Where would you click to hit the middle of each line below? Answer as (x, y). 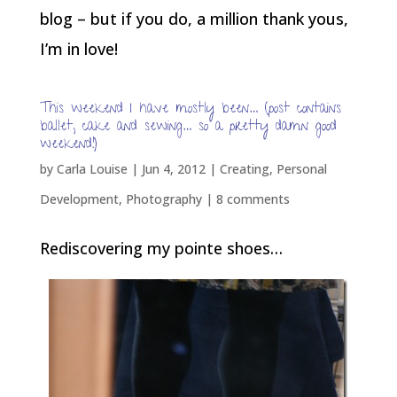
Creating (244, 169)
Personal (301, 169)
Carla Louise (92, 169)
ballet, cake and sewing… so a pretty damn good (188, 128)
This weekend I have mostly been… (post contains (190, 110)
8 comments (253, 199)
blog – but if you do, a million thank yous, (194, 19)
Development (79, 199)
